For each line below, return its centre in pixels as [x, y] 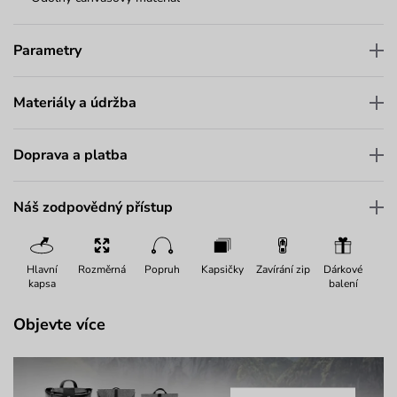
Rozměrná [102, 269]
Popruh [162, 269]
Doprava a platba [70, 155]
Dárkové [343, 269]
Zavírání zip [283, 269]
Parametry [47, 50]
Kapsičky [222, 269]
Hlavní [42, 269]
